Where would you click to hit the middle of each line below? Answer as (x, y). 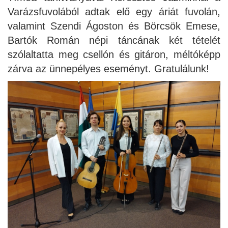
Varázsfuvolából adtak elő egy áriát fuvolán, (114, 11)
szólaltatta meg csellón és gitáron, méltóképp (114, 54)
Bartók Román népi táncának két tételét (114, 40)
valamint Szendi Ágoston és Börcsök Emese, (114, 26)
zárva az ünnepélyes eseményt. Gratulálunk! (108, 68)
